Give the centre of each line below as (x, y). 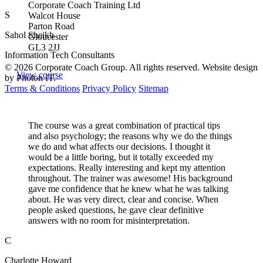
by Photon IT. (30, 78)
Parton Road (51, 26)
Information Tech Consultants (60, 55)
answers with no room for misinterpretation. (109, 220)
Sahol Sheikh (29, 35)
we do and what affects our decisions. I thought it (119, 146)
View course (40, 75)
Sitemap (154, 89)
